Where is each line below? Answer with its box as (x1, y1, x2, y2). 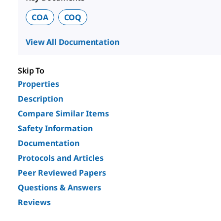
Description (18, 93, 63, 105)
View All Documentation (26, 37, 119, 48)
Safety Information (18, 123, 93, 134)
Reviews (18, 197, 51, 208)
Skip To (18, 65, 45, 76)
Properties (18, 78, 59, 90)
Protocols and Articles (18, 152, 104, 164)
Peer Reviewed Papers (18, 167, 106, 179)
